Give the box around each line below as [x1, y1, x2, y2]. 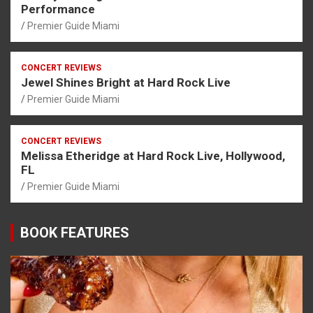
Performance [21, 1, 95, 16]
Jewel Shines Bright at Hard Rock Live [21, 75, 231, 89]
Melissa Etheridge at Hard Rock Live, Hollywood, [21, 148, 285, 163]
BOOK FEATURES [20, 224, 129, 241]
